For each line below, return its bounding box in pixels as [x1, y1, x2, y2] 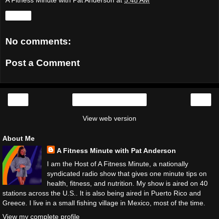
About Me [2, 134, 35, 143]
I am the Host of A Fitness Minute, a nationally [46, 160, 188, 168]
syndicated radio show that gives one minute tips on [46, 170, 207, 178]
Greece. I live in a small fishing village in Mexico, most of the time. [2, 199, 205, 207]
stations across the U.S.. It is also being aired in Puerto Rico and [2, 189, 201, 197]
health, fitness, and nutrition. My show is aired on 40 [46, 179, 208, 188]
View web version [83, 114, 136, 123]
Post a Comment [5, 57, 80, 68]
